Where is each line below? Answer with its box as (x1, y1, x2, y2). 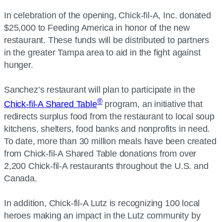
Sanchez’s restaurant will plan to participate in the (4, 85, 195, 95)
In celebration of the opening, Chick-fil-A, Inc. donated (4, 10, 211, 20)
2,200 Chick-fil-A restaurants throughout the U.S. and (4, 161, 209, 171)
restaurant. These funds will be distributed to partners (4, 35, 210, 45)
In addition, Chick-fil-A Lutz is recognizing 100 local (4, 198, 200, 208)
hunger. (4, 60, 38, 70)
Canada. (4, 173, 42, 183)
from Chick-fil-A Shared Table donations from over (4, 149, 197, 159)
